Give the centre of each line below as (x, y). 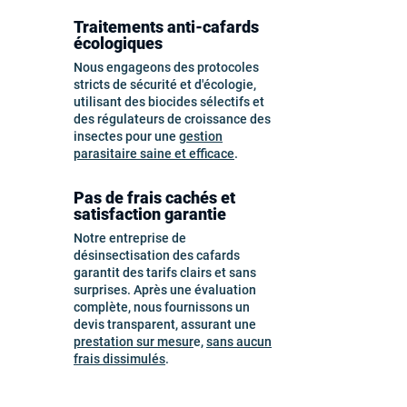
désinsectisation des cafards (157, 255)
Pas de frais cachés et (154, 198)
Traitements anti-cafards (166, 27)
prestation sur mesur (134, 342)
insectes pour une (126, 136)
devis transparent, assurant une (165, 324)
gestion (201, 136)
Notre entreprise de (130, 238)
